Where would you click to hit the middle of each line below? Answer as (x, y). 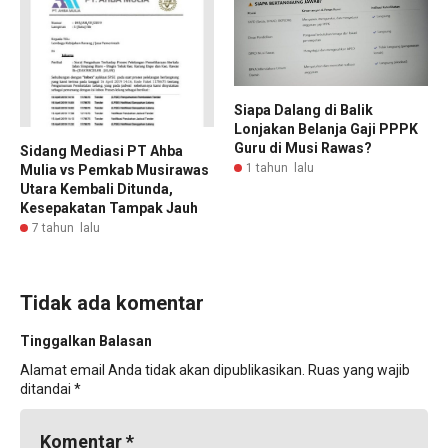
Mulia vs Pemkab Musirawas (114, 170)
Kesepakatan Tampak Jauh (109, 208)
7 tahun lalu (66, 228)
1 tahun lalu (280, 168)
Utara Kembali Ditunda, (96, 189)
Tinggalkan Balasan (86, 341)
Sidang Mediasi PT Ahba (101, 151)
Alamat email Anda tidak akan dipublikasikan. (162, 370)
